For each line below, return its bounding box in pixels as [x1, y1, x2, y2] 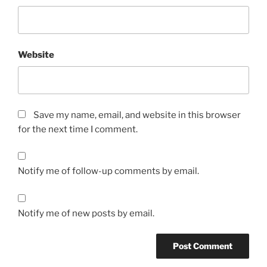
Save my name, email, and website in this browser [33, 109, 241, 120]
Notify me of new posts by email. [18, 207, 154, 219]
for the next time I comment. [18, 123, 138, 135]
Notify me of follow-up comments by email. [18, 166, 199, 177]
